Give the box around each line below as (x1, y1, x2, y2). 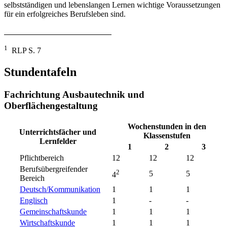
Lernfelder (39, 137, 77, 146)
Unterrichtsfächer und (19, 128, 96, 137)
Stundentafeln (4, 65, 77, 79)
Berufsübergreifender (20, 165, 88, 174)
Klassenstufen (143, 131, 191, 140)
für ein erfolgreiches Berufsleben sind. (4, 9, 126, 18)
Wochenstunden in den (127, 122, 206, 131)
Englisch (20, 196, 48, 205)
